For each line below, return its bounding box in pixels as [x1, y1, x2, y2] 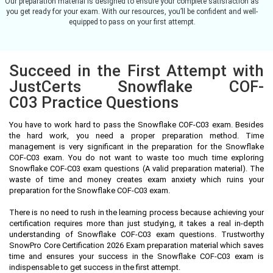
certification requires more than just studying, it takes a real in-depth [9, 218, 264, 228]
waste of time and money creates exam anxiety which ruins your [9, 174, 264, 184]
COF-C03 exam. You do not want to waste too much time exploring [9, 152, 264, 162]
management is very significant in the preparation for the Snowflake [9, 141, 264, 151]
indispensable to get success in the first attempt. [9, 262, 180, 272]
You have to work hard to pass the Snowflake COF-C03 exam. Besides [9, 119, 264, 129]
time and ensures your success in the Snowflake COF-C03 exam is [9, 251, 264, 261]
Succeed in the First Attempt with [9, 61, 264, 80]
